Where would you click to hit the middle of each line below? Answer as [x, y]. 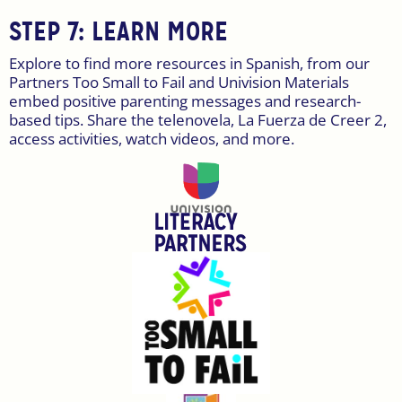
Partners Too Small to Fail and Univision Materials [179, 83]
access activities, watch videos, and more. [152, 139]
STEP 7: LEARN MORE [118, 31]
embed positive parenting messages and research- [185, 101]
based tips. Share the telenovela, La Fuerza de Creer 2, [198, 120]
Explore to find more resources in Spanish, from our [189, 64]
